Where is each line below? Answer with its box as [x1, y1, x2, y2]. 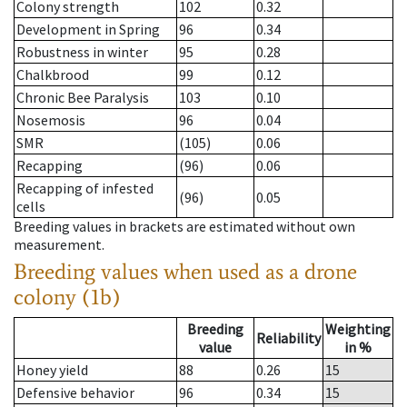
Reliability [256, 329, 321, 348]
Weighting [325, 320, 391, 339]
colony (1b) [14, 283, 121, 311]
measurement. [14, 235, 104, 254]
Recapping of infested [16, 179, 154, 198]
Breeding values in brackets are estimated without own [14, 217, 355, 236]
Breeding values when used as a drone [14, 258, 357, 285]
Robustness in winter [16, 43, 148, 62]
